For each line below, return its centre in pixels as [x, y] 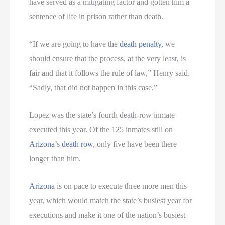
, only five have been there [135, 144]
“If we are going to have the [75, 44]
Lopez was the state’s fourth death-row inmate [102, 115]
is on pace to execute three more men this [121, 186]
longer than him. [55, 159]
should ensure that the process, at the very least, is [108, 58]
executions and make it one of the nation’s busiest [107, 215]
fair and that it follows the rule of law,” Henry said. [110, 73]
